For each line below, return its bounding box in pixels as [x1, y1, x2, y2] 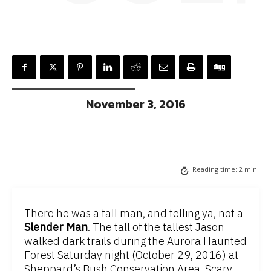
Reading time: [192, 165, 239, 174]
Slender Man [24, 220, 88, 235]
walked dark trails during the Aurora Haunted [24, 234, 247, 249]
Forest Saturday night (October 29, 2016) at [24, 248, 238, 263]
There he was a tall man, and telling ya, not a [24, 206, 243, 221]
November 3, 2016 [85, 95, 186, 114]
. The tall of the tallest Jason [88, 220, 224, 235]
